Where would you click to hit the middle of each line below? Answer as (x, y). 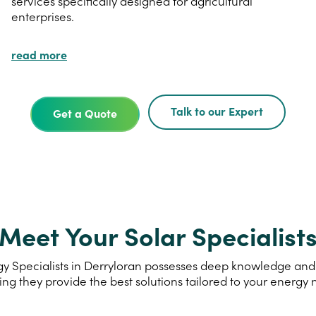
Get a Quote (85, 113)
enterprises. (43, 17)
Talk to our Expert (217, 110)
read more (39, 54)
